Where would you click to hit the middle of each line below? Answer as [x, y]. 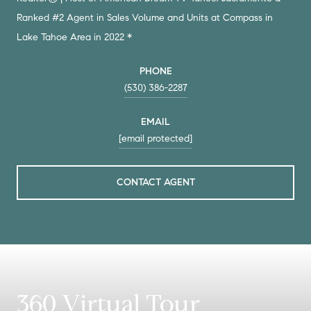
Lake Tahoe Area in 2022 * [74, 37]
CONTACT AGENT [155, 182]
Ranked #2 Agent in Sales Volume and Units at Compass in [145, 17]
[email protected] [155, 138]
